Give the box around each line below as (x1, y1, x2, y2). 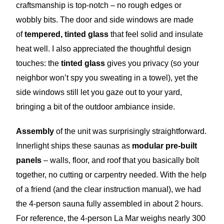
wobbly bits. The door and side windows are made (16, 15, 194, 24)
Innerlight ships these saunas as (16, 141, 132, 150)
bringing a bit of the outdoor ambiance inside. (16, 102, 175, 111)
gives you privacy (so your (105, 59, 199, 68)
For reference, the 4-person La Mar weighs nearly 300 (16, 214, 206, 223)
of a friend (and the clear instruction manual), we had (16, 185, 201, 194)
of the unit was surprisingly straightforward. (54, 127, 207, 136)
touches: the (16, 59, 61, 68)
